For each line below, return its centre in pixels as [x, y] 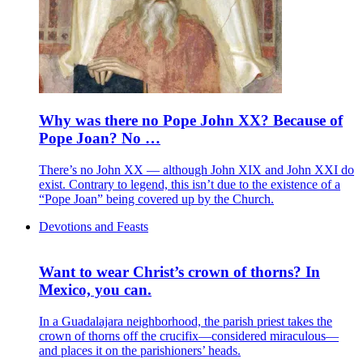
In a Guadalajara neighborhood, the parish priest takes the [186, 322]
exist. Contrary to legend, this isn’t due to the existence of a [190, 184]
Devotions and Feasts [94, 226]
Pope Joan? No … [100, 138]
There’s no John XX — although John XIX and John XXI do [196, 169]
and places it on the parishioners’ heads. [140, 351]
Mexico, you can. [95, 290]
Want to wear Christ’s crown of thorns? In [179, 272]
